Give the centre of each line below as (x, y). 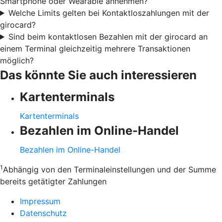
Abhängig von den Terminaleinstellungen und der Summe (110, 169)
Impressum (40, 201)
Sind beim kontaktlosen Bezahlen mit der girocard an (108, 36)
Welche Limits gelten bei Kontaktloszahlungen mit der (109, 13)
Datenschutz (43, 213)
